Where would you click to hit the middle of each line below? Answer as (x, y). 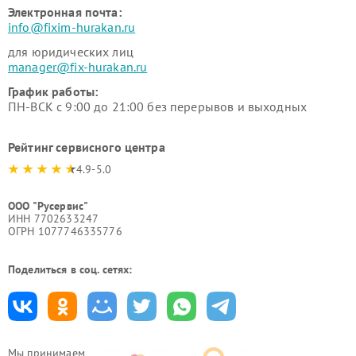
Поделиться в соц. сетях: (70, 270)
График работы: (53, 92)
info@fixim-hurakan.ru (72, 27)
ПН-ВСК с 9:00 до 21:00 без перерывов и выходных (158, 107)
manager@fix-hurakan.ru (78, 67)
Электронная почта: (65, 12)
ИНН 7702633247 (54, 219)
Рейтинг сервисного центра (87, 147)
